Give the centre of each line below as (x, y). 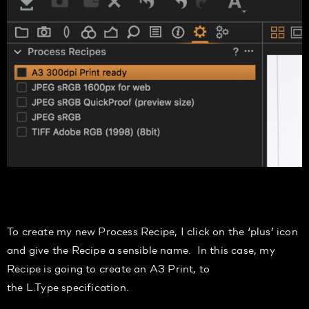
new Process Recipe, (128, 230)
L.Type (42, 286)
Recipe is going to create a (74, 268)
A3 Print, (171, 268)
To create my (41, 230)
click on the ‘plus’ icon (242, 230)
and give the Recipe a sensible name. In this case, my (141, 249)
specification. (94, 286)
